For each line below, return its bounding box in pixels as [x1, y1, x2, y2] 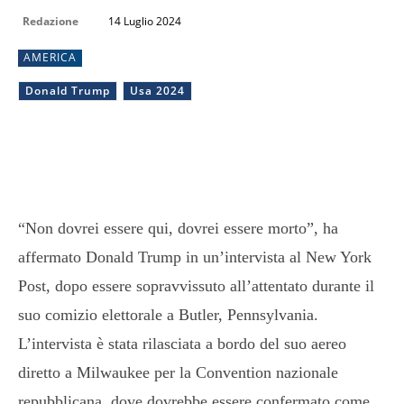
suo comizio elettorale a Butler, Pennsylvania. [18, 305, 318, 324]
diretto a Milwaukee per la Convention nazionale [18, 363, 338, 381]
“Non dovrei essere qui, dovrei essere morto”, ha [18, 218, 338, 237]
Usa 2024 [130, 82, 185, 98]
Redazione [23, 13, 78, 29]
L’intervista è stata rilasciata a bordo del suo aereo [18, 334, 346, 353]
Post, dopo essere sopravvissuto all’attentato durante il [18, 276, 374, 295]
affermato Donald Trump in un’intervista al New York [18, 247, 372, 266]
